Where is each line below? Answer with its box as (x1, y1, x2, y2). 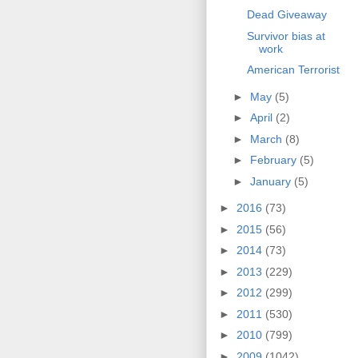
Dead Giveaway (246, 8, 327, 22)
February (249, 153, 300, 167)
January (249, 174, 294, 188)
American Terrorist (246, 63, 340, 77)
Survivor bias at (246, 29, 325, 42)
